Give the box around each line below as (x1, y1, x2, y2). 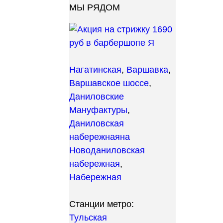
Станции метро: (69, 199, 134, 209)
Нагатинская (69, 65, 121, 75)
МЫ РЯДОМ (69, 2, 120, 12)
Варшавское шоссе (69, 78, 149, 88)
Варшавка (126, 65, 168, 75)
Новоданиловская (69, 145, 145, 155)
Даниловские (69, 92, 124, 102)
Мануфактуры (69, 105, 127, 115)
